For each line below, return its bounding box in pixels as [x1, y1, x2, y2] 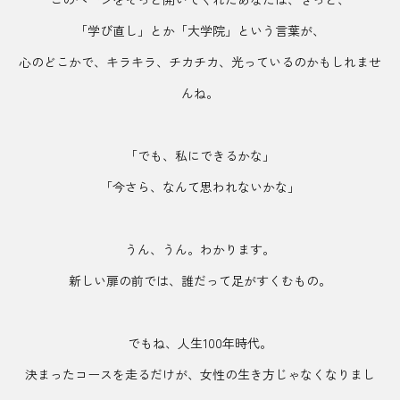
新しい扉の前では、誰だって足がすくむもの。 [69, 271, 331, 289]
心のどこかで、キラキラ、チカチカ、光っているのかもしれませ [19, 53, 381, 71]
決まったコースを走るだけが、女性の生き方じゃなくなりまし [25, 365, 375, 383]
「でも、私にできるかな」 [125, 146, 275, 164]
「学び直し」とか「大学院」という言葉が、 [75, 21, 325, 39]
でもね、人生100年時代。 [128, 334, 272, 352]
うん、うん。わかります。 [125, 240, 275, 258]
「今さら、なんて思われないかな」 [100, 178, 300, 196]
